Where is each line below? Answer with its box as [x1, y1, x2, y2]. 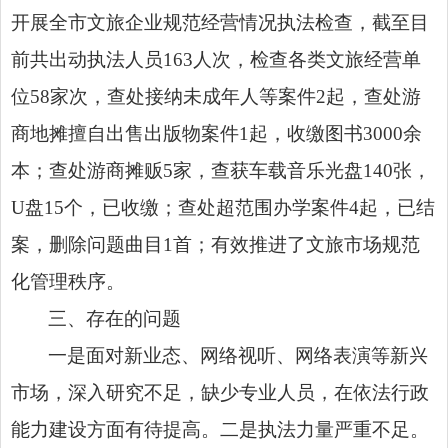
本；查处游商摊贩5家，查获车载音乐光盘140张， [11, 159, 431, 181]
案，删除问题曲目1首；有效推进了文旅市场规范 [11, 233, 420, 255]
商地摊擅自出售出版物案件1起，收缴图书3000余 [11, 122, 422, 144]
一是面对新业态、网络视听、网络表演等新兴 [48, 344, 429, 366]
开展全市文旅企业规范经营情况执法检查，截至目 [11, 11, 429, 33]
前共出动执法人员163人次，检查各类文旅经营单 [11, 48, 421, 70]
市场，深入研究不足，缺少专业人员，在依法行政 [11, 381, 429, 403]
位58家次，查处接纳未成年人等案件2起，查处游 [11, 85, 421, 107]
